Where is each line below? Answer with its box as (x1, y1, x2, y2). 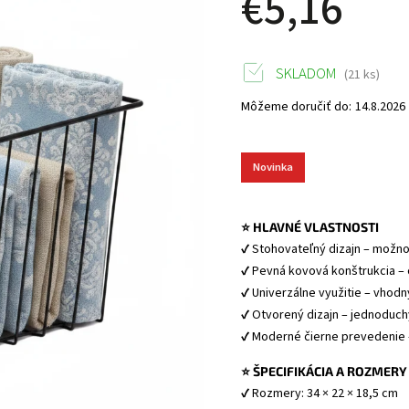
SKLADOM (273, 63, 338, 85)
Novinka (253, 159, 294, 175)
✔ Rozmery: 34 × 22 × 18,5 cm (241, 384, 402, 403)
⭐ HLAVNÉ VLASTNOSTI (241, 219, 380, 235)
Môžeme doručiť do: (241, 98, 352, 116)
